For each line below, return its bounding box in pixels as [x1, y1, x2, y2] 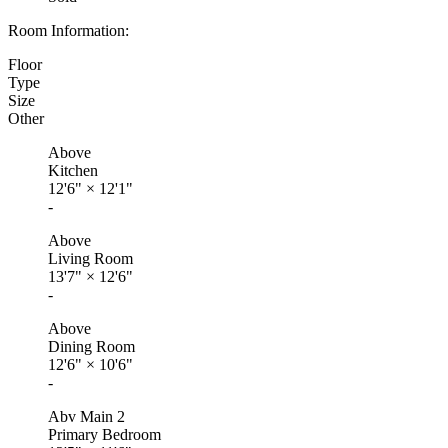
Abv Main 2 [48, 408, 125, 426]
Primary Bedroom [48, 426, 161, 444]
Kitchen [48, 162, 98, 180]
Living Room [48, 250, 133, 268]
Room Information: [8, 22, 129, 40]
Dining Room [48, 338, 135, 356]
